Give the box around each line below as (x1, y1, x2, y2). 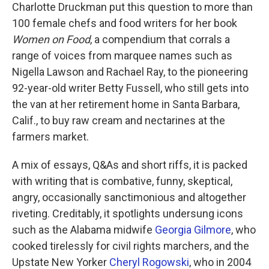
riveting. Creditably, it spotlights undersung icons (12, 207, 243, 220)
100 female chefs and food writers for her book (12, 17, 237, 29)
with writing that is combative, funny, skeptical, (12, 175, 232, 187)
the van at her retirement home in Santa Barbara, (12, 98, 240, 110)
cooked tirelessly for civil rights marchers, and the (12, 240, 249, 252)
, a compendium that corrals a (90, 33, 230, 46)
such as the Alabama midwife (12, 223, 155, 236)
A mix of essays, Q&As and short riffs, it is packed (12, 159, 247, 171)
